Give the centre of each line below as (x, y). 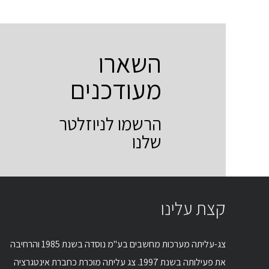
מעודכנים (116, 90)
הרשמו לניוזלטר (110, 124)
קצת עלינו (193, 209)
